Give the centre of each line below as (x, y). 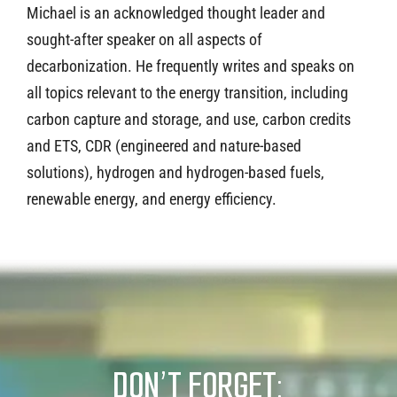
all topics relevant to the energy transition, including (187, 92)
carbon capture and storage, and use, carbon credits (189, 119)
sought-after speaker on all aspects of (144, 39)
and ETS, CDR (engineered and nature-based (164, 145)
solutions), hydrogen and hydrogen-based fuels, (175, 172)
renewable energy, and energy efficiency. (152, 198)
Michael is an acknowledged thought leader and (176, 12)
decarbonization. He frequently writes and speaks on (191, 66)
